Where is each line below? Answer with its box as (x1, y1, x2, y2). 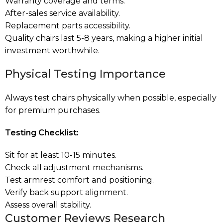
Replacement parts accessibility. (5, 20, 130, 30)
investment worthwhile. (5, 45, 100, 55)
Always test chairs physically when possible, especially (5, 93, 217, 103)
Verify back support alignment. (5, 187, 128, 197)
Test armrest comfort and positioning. (5, 175, 154, 185)
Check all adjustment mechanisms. (5, 162, 143, 172)
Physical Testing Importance (5, 67, 166, 81)
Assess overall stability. (5, 200, 91, 210)
